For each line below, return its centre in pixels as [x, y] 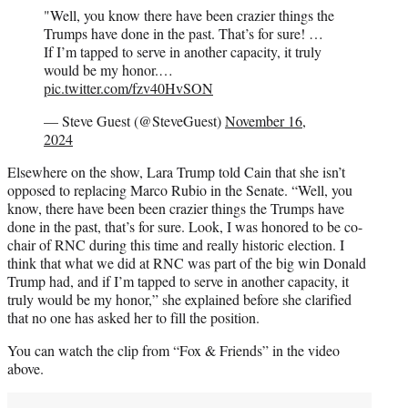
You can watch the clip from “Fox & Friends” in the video [173, 350]
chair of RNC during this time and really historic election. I [176, 244]
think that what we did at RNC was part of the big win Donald [187, 262]
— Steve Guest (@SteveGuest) [134, 120]
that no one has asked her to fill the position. [133, 317]
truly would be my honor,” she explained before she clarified [179, 299]
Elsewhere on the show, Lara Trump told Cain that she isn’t [176, 171]
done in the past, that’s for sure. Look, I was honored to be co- [185, 226]
